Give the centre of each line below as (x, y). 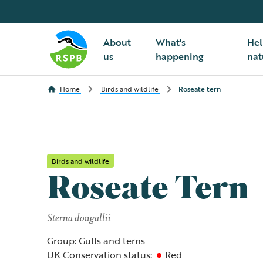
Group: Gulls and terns (96, 241)
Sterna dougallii (79, 217)
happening (179, 56)
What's (170, 42)
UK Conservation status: (100, 255)
